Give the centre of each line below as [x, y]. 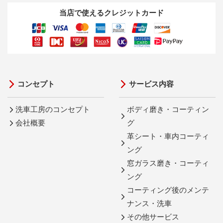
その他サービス [153, 217]
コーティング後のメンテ [168, 190]
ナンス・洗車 [149, 203]
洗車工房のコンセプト [53, 109]
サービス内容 [151, 84]
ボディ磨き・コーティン [168, 109]
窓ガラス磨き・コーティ [168, 163]
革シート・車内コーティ [168, 136]
